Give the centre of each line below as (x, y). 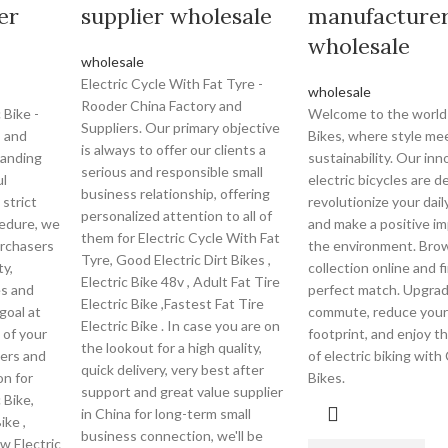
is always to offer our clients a (174, 149)
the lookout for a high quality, (172, 347)
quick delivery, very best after (173, 369)
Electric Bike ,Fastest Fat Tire (173, 303)
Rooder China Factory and (162, 105)
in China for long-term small (166, 413)
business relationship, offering (176, 193)
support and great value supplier (182, 391)
